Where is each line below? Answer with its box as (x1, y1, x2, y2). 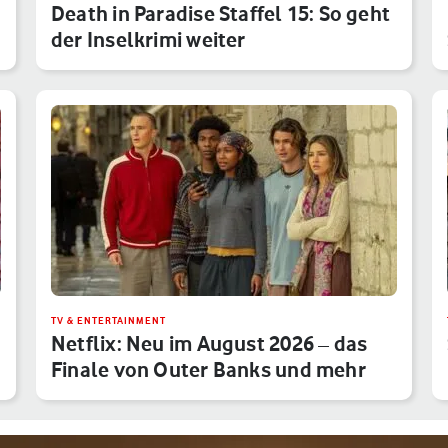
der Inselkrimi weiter (51, 26, 246, 52)
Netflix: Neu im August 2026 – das (51, 330, 368, 356)
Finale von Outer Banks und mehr (51, 356, 366, 382)
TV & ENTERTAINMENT (51, 314, 166, 326)
